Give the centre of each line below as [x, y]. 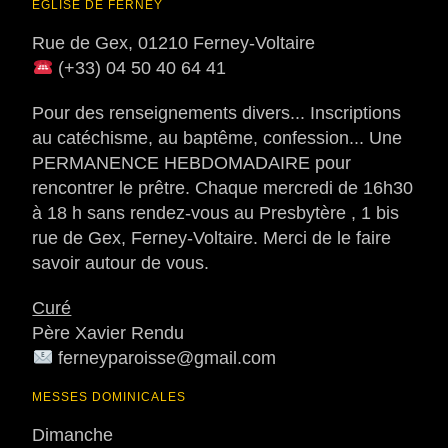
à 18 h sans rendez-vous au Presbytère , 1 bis [216, 213]
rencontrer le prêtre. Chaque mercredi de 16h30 [223, 188]
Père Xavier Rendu [108, 333]
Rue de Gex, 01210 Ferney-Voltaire [174, 43]
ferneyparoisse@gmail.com [164, 358]
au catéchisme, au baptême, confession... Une [217, 138]
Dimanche [73, 435]
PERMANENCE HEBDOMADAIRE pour [192, 163]
